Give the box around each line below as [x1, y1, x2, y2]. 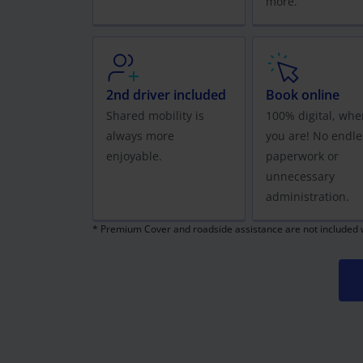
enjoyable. [106, 148, 162, 164]
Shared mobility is [106, 108, 204, 124]
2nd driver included [106, 86, 226, 105]
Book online [266, 86, 340, 105]
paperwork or [266, 148, 340, 164]
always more [106, 128, 174, 144]
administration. [266, 189, 350, 205]
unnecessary [266, 169, 335, 185]
